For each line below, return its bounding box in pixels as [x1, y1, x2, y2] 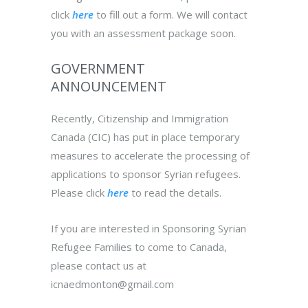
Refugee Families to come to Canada [51, 240, 224, 254]
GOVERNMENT [51, 59, 145, 78]
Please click [51, 186, 107, 200]
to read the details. [129, 186, 221, 200]
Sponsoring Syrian [162, 221, 246, 236]
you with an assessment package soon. [51, 26, 236, 41]
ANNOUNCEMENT [51, 77, 166, 96]
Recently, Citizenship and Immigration [51, 111, 228, 126]
